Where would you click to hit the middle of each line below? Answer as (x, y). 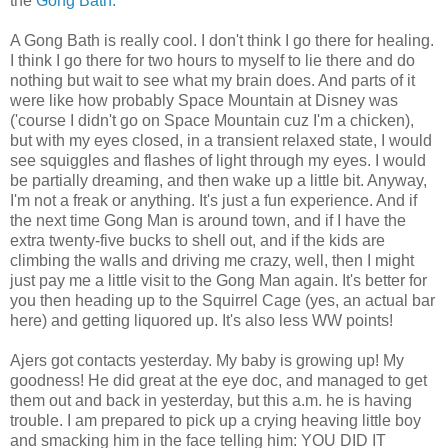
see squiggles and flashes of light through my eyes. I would (218, 160)
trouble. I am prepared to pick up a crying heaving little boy (215, 420)
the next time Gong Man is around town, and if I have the (208, 220)
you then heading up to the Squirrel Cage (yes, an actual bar (222, 300)
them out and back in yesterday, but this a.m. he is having (211, 400)
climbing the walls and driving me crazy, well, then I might (212, 260)
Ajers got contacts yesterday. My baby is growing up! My (207, 360)
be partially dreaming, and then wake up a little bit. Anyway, (218, 180)
